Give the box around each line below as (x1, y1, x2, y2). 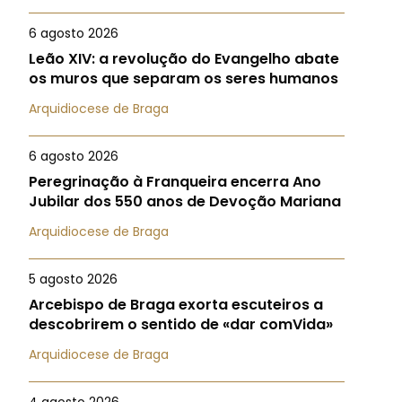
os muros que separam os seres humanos (29, 68, 338, 89)
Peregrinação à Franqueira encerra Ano (29, 171, 321, 192)
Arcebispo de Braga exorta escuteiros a (29, 294, 323, 315)
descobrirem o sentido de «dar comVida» (29, 314, 333, 335)
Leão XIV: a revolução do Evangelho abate (29, 48, 339, 69)
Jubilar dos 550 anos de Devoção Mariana (29, 191, 341, 212)
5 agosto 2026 (29, 270, 118, 288)
